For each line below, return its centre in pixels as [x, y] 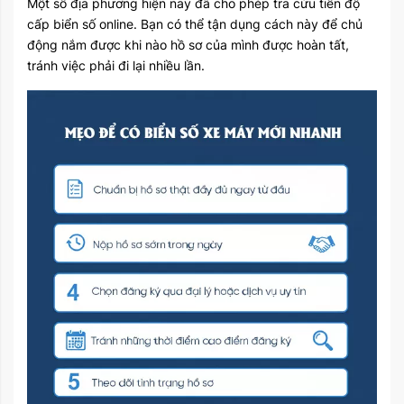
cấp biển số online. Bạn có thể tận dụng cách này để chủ [195, 23]
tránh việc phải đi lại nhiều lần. [116, 65]
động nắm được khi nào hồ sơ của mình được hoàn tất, [188, 44]
